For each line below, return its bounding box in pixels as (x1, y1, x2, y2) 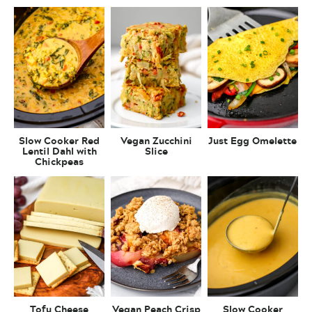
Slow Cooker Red (19, 132, 100, 148)
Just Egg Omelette (208, 132, 297, 148)
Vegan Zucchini (120, 132, 192, 148)
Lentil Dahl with (22, 142, 97, 159)
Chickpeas (35, 153, 84, 169)
